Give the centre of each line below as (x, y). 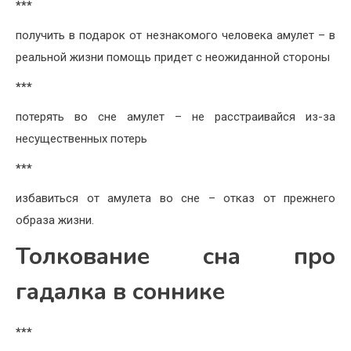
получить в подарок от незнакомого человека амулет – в (175, 36)
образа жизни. (55, 221)
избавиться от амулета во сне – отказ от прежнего (175, 199)
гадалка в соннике (120, 292)
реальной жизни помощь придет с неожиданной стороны (173, 58)
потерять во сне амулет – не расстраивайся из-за (175, 117)
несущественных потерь (81, 139)
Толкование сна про (175, 257)
